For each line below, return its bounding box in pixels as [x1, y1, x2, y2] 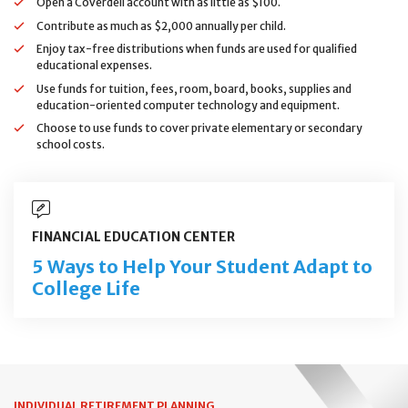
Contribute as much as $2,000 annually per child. [36, 18, 286, 33]
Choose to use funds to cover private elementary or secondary [36, 121, 362, 135]
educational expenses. [36, 58, 152, 72]
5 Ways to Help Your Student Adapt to [32, 255, 372, 278]
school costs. [36, 138, 105, 151]
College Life [32, 277, 140, 300]
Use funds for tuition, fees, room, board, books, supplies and [36, 81, 352, 96]
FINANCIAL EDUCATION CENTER [32, 229, 235, 245]
